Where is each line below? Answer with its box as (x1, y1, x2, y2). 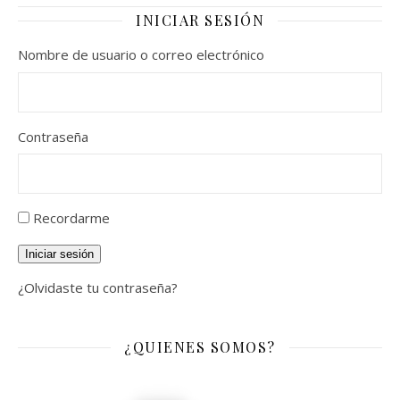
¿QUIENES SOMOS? (124, 337, 276, 357)
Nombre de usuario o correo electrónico (18, 46, 264, 64)
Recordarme (33, 209, 110, 228)
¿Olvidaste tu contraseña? (18, 279, 178, 297)
